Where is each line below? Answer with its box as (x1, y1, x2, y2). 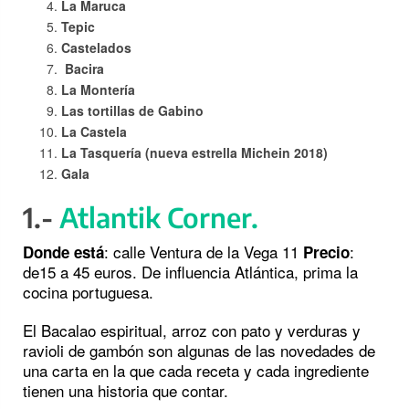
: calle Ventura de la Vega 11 (104, 240, 303, 264)
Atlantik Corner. (59, 200, 258, 236)
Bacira (61, 59, 104, 79)
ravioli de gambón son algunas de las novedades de (23, 339, 375, 362)
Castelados (61, 38, 131, 58)
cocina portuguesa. (23, 280, 153, 304)
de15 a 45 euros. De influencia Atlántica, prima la (23, 260, 358, 284)
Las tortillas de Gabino (61, 101, 204, 121)
